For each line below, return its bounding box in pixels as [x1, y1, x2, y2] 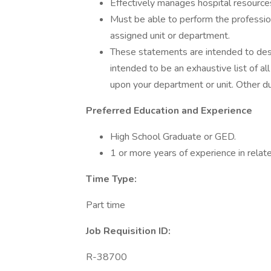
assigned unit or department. [110, 29, 230, 42]
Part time [86, 198, 125, 212]
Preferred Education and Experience [86, 104, 252, 117]
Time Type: [86, 172, 137, 186]
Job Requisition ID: [86, 224, 171, 238]
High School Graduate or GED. [110, 130, 236, 143]
